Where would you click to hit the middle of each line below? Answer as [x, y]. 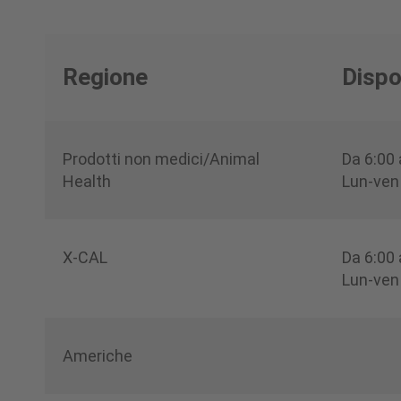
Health [87, 181]
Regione [105, 77]
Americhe [98, 355]
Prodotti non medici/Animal [161, 158]
